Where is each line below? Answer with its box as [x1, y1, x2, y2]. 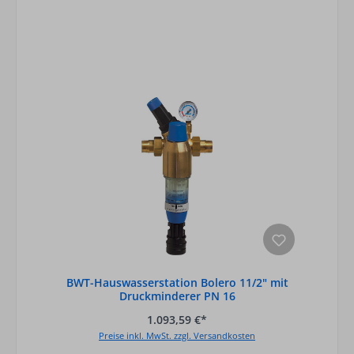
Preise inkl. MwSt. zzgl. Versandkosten [99, 330, 255, 342]
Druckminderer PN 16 [119, 288, 235, 303]
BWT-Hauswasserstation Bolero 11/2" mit [66, 274, 288, 290]
